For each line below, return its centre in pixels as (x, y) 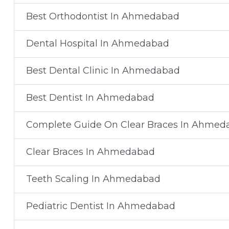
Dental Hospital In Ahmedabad (97, 43)
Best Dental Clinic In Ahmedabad (103, 71)
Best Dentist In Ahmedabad (90, 98)
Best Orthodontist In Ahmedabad (102, 16)
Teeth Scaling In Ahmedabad (93, 179)
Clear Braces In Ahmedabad (90, 152)
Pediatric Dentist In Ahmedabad (100, 206)
